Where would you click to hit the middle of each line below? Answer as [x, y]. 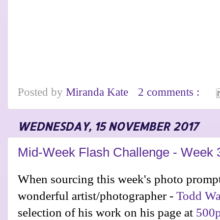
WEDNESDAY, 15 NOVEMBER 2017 [108, 127]
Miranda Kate [98, 92]
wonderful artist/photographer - [97, 195]
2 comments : [170, 92]
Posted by [42, 92]
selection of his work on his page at [105, 212]
